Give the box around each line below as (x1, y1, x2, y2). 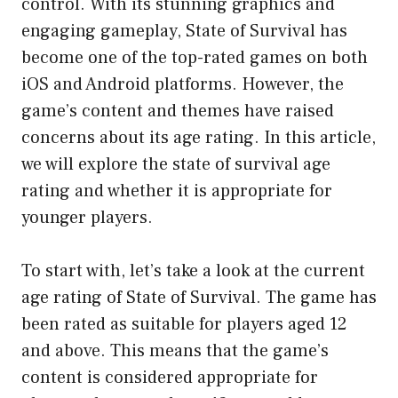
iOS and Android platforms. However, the (21, 72, 344, 96)
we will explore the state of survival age (21, 152, 330, 176)
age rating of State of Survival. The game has (21, 285, 377, 309)
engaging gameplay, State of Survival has (21, 19, 347, 43)
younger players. (21, 205, 153, 229)
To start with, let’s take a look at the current (21, 259, 365, 283)
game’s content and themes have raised (21, 99, 334, 123)
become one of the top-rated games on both (21, 45, 368, 69)
